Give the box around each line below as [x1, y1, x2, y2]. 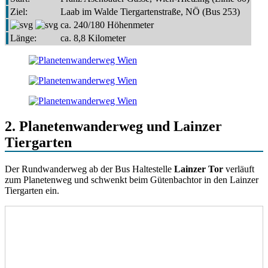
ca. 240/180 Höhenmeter [60, 19, 154, 30]
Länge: [10, 32, 36, 43]
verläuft [223, 163, 254, 174]
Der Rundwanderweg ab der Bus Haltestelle [5, 163, 174, 174]
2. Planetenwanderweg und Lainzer [5, 118, 222, 134]
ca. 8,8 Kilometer [60, 32, 126, 43]
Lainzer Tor [174, 163, 223, 174]
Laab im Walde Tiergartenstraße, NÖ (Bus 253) [60, 6, 240, 17]
